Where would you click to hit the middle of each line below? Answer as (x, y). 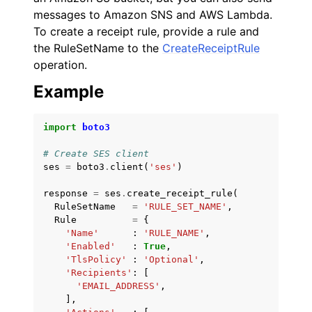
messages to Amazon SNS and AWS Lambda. (153, 15)
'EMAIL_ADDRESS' (118, 286)
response (65, 193)
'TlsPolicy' (96, 259)
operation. (60, 65)
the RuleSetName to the (98, 48)
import (60, 127)
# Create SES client (96, 154)
